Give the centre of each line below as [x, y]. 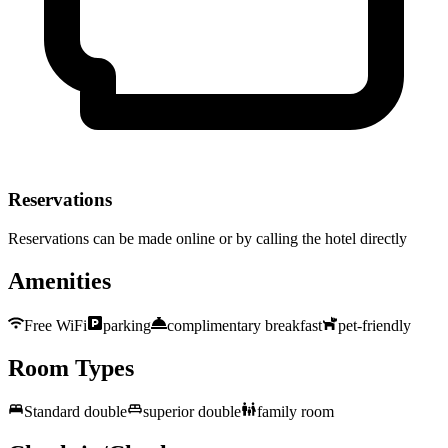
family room [295, 412]
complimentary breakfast [244, 325]
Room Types [71, 367]
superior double [192, 412]
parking [127, 325]
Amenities [59, 280]
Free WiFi [55, 325]
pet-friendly [374, 325]
